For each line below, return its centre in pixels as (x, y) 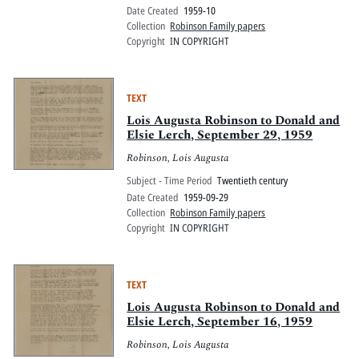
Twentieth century (253, 181)
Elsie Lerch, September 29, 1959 (220, 135)
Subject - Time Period (170, 181)
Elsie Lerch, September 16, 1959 (220, 322)
